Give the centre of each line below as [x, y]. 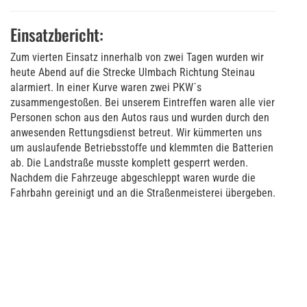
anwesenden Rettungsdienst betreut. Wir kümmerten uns [136, 132]
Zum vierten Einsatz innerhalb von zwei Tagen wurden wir [137, 57]
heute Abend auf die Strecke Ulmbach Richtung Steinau [133, 72]
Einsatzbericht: [57, 34]
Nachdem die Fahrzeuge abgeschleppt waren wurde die [133, 177]
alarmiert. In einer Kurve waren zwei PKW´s [106, 87]
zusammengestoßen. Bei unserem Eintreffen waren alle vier [143, 102]
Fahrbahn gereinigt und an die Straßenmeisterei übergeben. [143, 193]
